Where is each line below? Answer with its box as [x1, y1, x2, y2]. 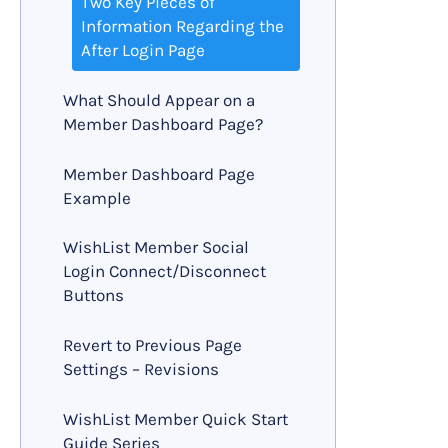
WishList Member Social [63, 237, 250, 258]
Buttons [63, 285, 125, 306]
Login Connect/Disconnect [63, 261, 267, 282]
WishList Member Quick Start [63, 408, 289, 429]
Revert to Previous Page [63, 335, 243, 356]
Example [63, 187, 132, 208]
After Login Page [80, 40, 205, 61]
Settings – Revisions [63, 359, 220, 380]
